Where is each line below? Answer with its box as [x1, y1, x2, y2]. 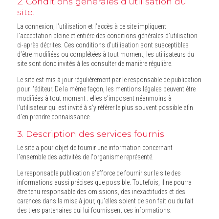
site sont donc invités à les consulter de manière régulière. [149, 59, 173, 67]
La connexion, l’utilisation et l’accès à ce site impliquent [17, 22, 166, 30]
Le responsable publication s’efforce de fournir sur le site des [17, 169, 181, 177]
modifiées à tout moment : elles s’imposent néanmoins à [17, 94, 172, 102]
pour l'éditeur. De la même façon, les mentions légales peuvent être [17, 85, 88, 93]
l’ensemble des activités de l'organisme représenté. [124, 153, 153, 161]
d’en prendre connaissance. [17, 112, 91, 121]
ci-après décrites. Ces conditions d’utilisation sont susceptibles [17, 41, 189, 49]
